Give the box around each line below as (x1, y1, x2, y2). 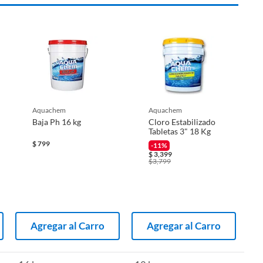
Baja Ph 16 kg (32, 116, 81, 127)
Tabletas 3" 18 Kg (149, 126, 211, 136)
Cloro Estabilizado (149, 116, 215, 127)
